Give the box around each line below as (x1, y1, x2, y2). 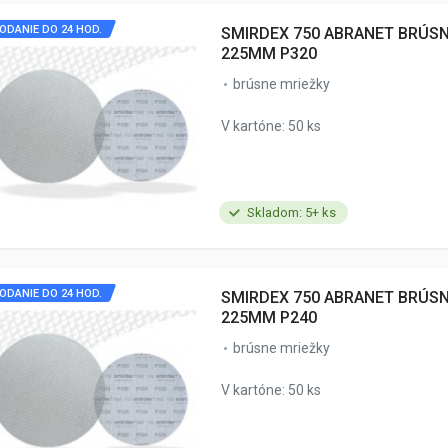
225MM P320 (221, 43, 317, 63)
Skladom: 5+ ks (247, 204, 336, 220)
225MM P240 (221, 307, 317, 327)
